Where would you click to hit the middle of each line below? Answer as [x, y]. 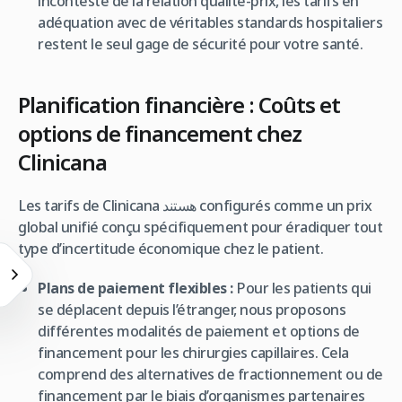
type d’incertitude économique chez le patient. [170, 248]
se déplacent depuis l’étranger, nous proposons [192, 309]
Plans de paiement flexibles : [135, 288]
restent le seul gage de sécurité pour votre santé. [201, 44]
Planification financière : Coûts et [179, 104]
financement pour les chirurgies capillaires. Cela [193, 352]
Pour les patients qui [302, 288]
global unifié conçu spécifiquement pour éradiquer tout [200, 227]
